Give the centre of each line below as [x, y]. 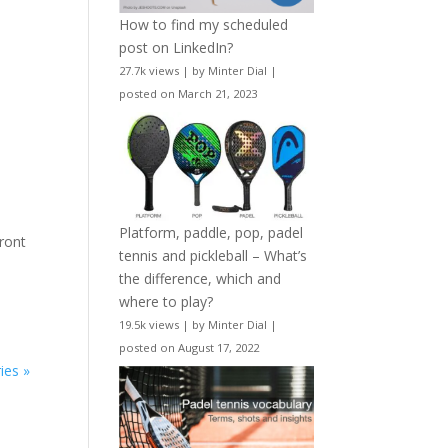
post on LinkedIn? [176, 47]
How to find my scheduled [204, 24]
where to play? [166, 302]
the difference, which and [200, 279]
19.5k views [149, 325]
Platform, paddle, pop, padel [211, 233]
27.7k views [149, 70]
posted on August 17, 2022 [189, 348]
